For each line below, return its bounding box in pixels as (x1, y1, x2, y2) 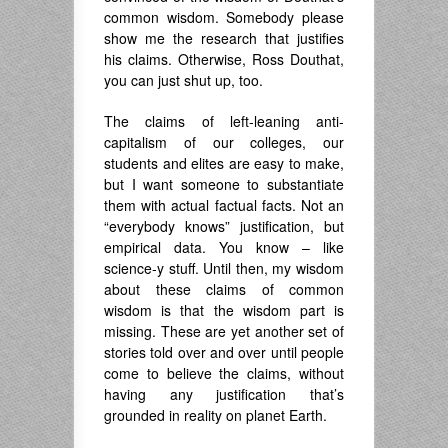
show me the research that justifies (104, 28, 344, 48)
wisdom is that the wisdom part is (104, 300, 344, 320)
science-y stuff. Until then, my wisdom (104, 258, 344, 278)
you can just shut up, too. (104, 70, 263, 90)
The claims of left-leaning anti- (104, 111, 344, 131)
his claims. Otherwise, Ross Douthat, (104, 49, 344, 69)
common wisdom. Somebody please (104, 7, 344, 27)
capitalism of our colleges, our (104, 132, 344, 152)
